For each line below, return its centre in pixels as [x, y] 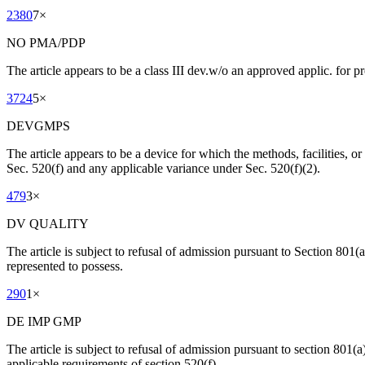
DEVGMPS [38, 126]
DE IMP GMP [44, 322]
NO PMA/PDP [46, 43]
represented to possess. [65, 266]
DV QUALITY [48, 224]
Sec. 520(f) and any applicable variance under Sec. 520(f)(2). [163, 169]
